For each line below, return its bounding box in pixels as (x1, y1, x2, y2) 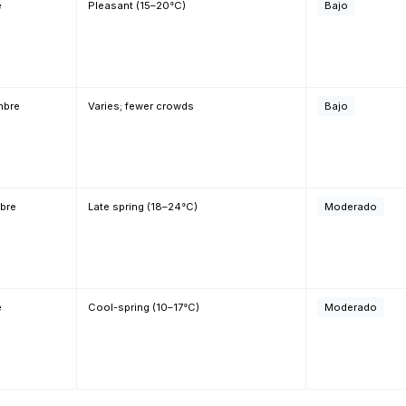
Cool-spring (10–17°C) (88, 301, 199, 314)
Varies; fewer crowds (88, 100, 194, 112)
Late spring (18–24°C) (88, 200, 198, 213)
